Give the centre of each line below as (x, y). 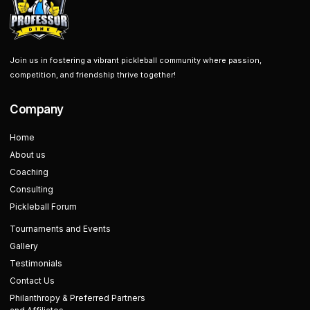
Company (37, 110)
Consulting (31, 190)
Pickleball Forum (43, 207)
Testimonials (36, 264)
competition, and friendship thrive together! (93, 75)
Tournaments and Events (60, 229)
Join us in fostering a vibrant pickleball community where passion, (136, 61)
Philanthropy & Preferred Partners (77, 298)
